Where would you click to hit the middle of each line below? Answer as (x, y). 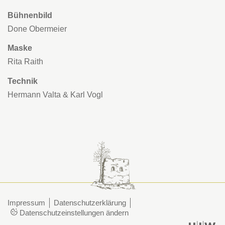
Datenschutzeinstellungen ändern (73, 212)
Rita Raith (25, 62)
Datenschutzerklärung (90, 202)
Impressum (26, 202)
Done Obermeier (37, 29)
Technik (23, 81)
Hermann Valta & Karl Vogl (55, 94)
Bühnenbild (30, 15)
